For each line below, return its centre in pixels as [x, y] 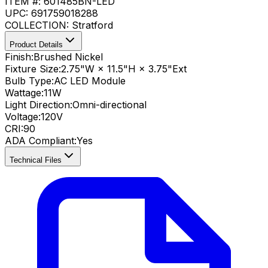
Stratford [92, 25]
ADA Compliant [39, 140]
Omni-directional [109, 104]
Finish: [19, 57]
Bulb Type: [29, 80]
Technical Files [36, 160]
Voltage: [23, 116]
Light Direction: [39, 104]
